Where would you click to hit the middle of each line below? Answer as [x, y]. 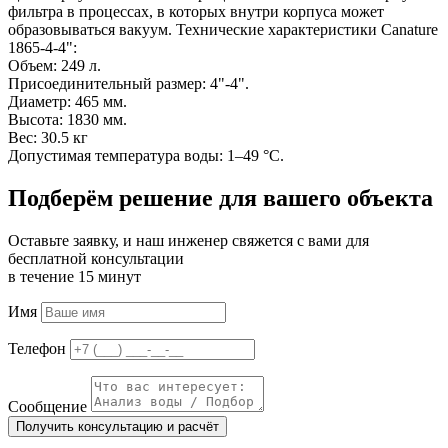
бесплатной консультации [96, 258]
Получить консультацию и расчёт [117, 426]
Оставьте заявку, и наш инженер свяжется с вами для [188, 240]
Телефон [37, 348]
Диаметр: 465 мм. [67, 102]
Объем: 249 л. [54, 66]
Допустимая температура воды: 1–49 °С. [146, 156]
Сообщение [47, 406]
